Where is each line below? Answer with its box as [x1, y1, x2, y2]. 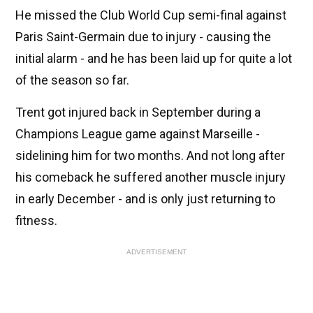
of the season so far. [15, 73, 129, 88]
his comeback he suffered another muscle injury [15, 170, 286, 185]
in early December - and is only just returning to [15, 191, 275, 207]
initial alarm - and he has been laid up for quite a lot [15, 51, 292, 66]
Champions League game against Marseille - [15, 126, 260, 142]
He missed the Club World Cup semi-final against [15, 8, 286, 23]
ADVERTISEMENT [126, 248, 187, 256]
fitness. [15, 213, 57, 228]
